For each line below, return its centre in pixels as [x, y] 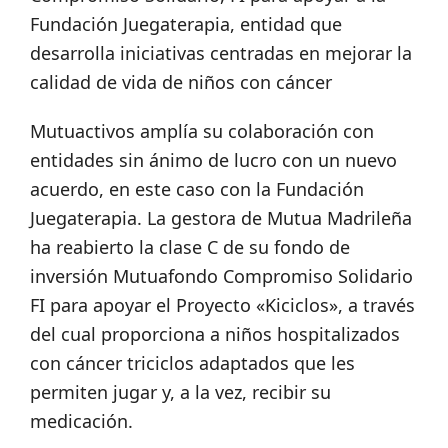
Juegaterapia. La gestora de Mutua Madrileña [221, 218]
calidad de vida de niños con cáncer [181, 82]
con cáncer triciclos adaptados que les [192, 363]
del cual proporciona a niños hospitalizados [215, 334]
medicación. [81, 421]
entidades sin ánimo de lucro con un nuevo [213, 160]
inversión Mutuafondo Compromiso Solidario [221, 276]
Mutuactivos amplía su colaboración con [202, 131]
